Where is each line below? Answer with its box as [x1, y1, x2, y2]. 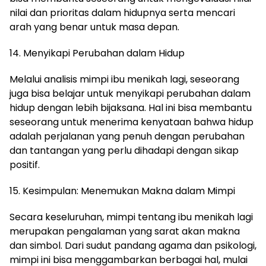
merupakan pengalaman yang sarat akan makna [9, 224, 240, 238]
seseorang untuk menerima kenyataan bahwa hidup [9, 115, 254, 129]
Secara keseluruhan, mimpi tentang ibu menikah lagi [9, 210, 253, 224]
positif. [9, 158, 40, 172]
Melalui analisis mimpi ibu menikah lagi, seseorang [9, 72, 239, 86]
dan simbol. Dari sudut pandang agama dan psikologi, [9, 239, 256, 252]
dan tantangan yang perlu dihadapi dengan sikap [9, 144, 239, 157]
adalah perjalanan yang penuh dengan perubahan [9, 129, 245, 143]
